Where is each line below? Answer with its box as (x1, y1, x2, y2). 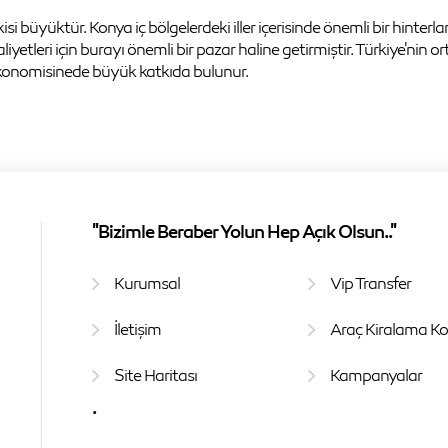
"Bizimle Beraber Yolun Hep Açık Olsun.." (91, 218, 396, 243)
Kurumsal (113, 271, 180, 294)
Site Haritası (113, 363, 197, 386)
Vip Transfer (330, 271, 412, 294)
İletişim (113, 317, 161, 340)
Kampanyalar (330, 363, 423, 386)
